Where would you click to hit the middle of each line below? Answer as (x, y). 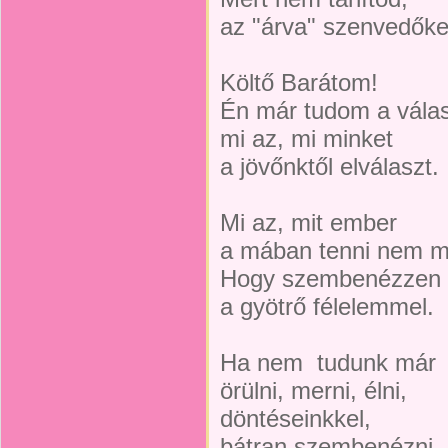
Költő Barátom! (299, 82)
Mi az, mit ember (308, 222)
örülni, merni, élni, (313, 390)
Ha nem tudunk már (328, 362)
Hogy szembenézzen (330, 278)
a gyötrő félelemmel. (327, 306)
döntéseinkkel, (295, 418)
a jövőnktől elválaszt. (329, 166)
